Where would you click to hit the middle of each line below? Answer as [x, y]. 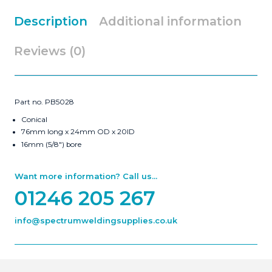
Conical [34, 119]
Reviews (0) [50, 51]
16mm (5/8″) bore [51, 144]
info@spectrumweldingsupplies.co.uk [96, 220]
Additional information [170, 22]
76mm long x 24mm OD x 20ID [78, 132]
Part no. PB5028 [44, 102]
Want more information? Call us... [86, 176]
